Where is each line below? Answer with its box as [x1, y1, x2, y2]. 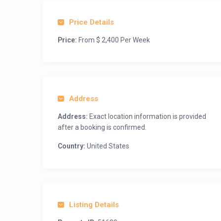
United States [85, 142, 129, 150]
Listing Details [69, 200, 119, 209]
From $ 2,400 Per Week [77, 36, 150, 44]
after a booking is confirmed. [58, 123, 147, 131]
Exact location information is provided [88, 112, 206, 120]
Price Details [69, 18, 114, 27]
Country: [58, 142, 85, 150]
